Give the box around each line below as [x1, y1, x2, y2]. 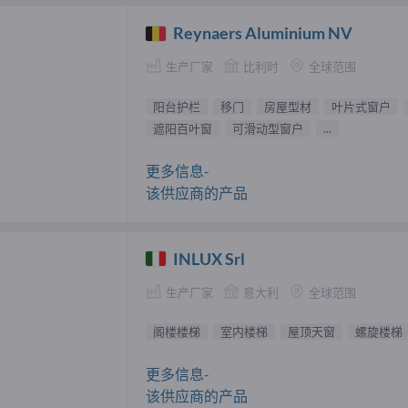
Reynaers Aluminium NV [173, 23, 353, 44]
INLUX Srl [173, 248, 246, 269]
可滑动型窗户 [232, 120, 303, 136]
